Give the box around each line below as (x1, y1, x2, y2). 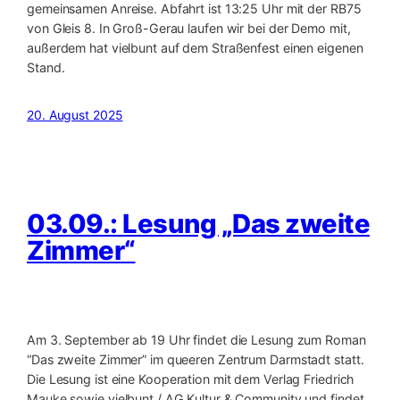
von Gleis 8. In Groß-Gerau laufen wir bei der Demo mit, (27, 21, 351, 37)
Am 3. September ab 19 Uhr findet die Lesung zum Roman (27, 332, 366, 348)
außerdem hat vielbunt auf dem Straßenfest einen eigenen (27, 40, 363, 56)
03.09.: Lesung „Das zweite (27, 207, 370, 239)
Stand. (27, 60, 65, 76)
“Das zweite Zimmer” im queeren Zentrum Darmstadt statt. (27, 352, 364, 368)
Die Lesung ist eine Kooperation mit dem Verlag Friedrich (27, 371, 354, 387)
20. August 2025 (27, 106, 123, 122)
